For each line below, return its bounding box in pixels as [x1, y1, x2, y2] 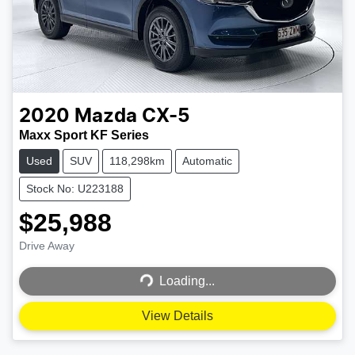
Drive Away [19, 239, 74, 253]
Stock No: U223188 [26, 182, 124, 196]
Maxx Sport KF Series [19, 128, 149, 143]
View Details [142, 309, 213, 323]
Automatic [182, 155, 232, 168]
